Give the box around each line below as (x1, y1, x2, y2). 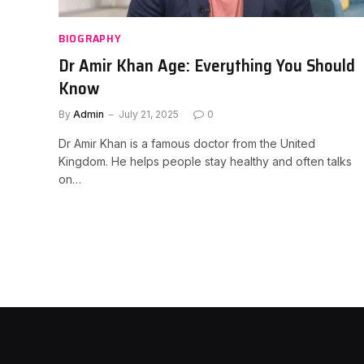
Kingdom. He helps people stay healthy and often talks (58, 154, 352, 168)
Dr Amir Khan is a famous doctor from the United (58, 136, 315, 150)
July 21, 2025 (119, 107, 179, 120)
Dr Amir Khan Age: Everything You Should (58, 51, 355, 79)
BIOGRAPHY (58, 28, 122, 47)
